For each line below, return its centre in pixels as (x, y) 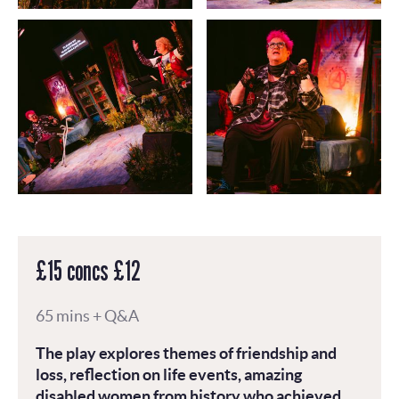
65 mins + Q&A (87, 315)
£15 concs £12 (88, 270)
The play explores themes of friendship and (186, 353)
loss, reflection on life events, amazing (169, 374)
